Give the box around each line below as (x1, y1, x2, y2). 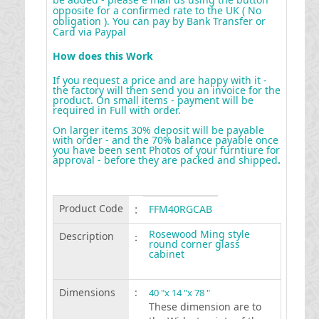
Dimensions (58, 286, 115, 299)
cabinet (148, 247, 184, 261)
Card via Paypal (52, 25, 126, 38)
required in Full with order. (52, 103, 181, 117)
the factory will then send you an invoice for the (52, 83, 281, 97)
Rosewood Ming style (148, 227, 250, 241)
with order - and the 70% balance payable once (52, 133, 278, 147)
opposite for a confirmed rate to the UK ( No (52, 4, 261, 17)
